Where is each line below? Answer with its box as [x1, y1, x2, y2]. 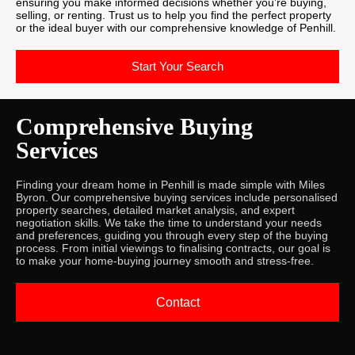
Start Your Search [132, 59, 223, 73]
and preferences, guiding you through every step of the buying [16, 228, 328, 242]
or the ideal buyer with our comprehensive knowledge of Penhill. [16, 21, 336, 34]
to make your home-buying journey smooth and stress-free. [16, 254, 314, 267]
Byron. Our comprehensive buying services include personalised [16, 190, 338, 204]
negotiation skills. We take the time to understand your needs [16, 216, 322, 229]
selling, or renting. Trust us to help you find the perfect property [16, 8, 331, 21]
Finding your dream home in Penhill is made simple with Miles [16, 177, 325, 191]
